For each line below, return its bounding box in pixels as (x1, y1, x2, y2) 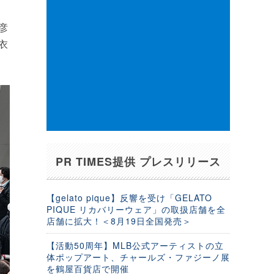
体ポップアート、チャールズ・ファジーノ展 (46, 251, 230, 263)
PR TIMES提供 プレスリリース (56, 154, 221, 169)
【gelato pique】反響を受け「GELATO (46, 191, 212, 204)
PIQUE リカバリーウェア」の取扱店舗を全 (46, 203, 226, 215)
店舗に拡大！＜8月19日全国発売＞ (46, 215, 191, 227)
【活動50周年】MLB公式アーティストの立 (46, 239, 224, 251)
